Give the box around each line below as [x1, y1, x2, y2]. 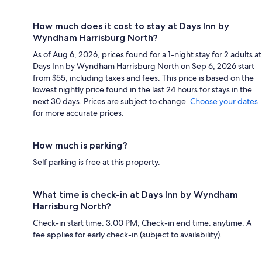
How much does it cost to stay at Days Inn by [33, 20, 229, 32]
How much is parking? [33, 139, 127, 151]
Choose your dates [190, 95, 258, 106]
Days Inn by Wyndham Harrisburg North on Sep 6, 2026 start [33, 60, 254, 71]
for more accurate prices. [33, 107, 124, 118]
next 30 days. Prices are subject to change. [33, 95, 190, 106]
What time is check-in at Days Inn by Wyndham [33, 188, 238, 200]
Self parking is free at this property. [33, 156, 160, 167]
